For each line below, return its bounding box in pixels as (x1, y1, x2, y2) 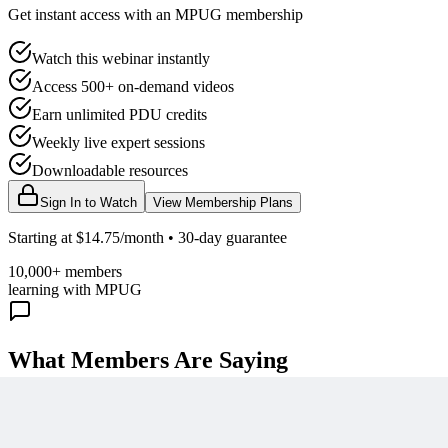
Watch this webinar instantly (32, 50, 210, 68)
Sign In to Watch (40, 195, 137, 211)
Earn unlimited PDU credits (32, 106, 207, 124)
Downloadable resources (32, 162, 188, 180)
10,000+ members (8, 263, 122, 281)
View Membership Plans (153, 195, 293, 211)
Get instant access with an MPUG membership (8, 6, 303, 24)
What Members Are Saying (8, 347, 288, 374)
